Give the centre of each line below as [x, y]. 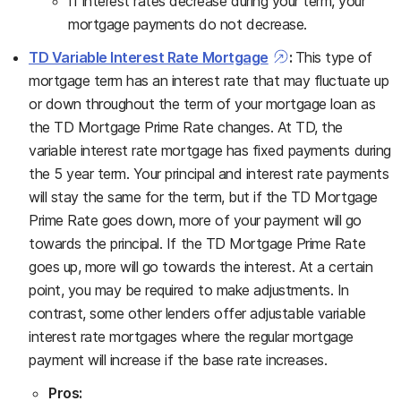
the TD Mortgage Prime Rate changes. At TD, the [186, 127]
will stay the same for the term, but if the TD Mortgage [203, 196]
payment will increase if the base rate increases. [178, 359]
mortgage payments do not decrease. [188, 24]
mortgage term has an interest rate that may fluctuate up [209, 80]
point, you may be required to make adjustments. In [189, 290]
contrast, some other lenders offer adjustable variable [197, 313]
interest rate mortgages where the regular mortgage [191, 336]
